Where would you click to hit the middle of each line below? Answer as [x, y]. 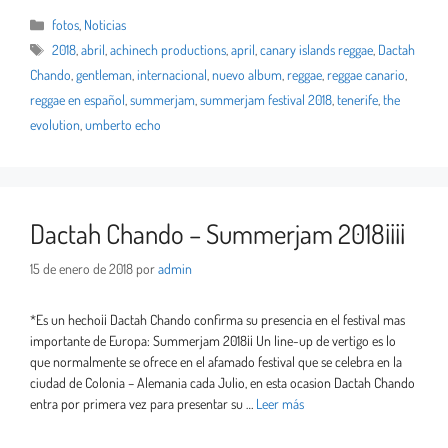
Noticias [105, 25]
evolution [55, 125]
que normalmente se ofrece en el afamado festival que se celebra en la [216, 362]
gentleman [104, 75]
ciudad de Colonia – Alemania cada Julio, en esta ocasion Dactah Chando [222, 383]
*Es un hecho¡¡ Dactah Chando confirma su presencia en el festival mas [217, 320]
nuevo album [247, 75]
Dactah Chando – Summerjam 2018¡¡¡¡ [217, 233]
